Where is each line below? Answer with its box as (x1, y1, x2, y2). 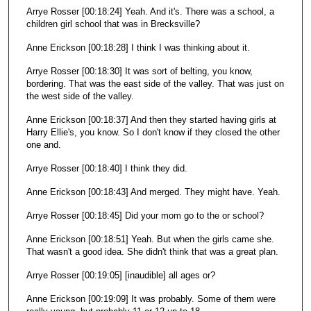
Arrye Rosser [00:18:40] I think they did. (26, 163, 187, 174)
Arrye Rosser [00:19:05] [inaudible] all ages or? (26, 270, 215, 281)
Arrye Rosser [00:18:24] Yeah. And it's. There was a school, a (26, 6, 274, 17)
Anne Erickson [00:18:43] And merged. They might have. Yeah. (26, 187, 280, 198)
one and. (26, 140, 64, 151)
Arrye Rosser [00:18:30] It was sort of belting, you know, (26, 66, 253, 77)
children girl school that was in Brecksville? (26, 19, 200, 30)
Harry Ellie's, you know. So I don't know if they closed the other (26, 127, 280, 138)
